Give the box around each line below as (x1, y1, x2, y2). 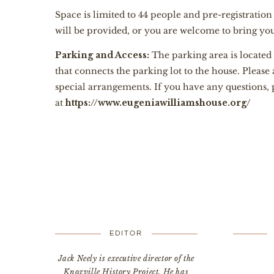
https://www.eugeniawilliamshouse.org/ (65, 97, 251, 108)
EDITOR (109, 229, 143, 237)
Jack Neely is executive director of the (57, 254, 195, 263)
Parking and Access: (55, 50, 149, 61)
